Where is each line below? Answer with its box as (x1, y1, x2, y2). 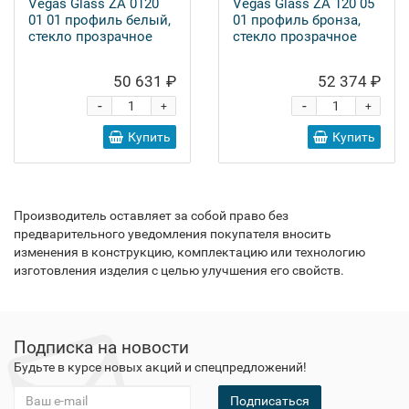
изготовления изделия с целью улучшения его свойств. (14, 263, 344, 278)
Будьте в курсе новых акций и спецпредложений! (14, 360, 307, 374)
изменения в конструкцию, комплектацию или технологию (14, 245, 365, 259)
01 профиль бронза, (233, 12, 361, 28)
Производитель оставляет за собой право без (14, 208, 288, 223)
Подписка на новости (14, 337, 189, 358)
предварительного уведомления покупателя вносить (14, 226, 331, 241)
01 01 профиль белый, (28, 12, 171, 28)
